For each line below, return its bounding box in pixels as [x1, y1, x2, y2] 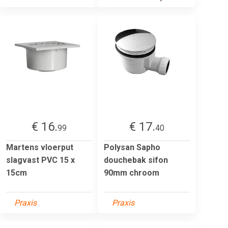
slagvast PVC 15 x [6, 155, 75, 165]
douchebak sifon [104, 155, 168, 165]
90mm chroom [104, 167, 159, 178]
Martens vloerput [6, 142, 73, 152]
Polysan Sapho [104, 142, 160, 152]
